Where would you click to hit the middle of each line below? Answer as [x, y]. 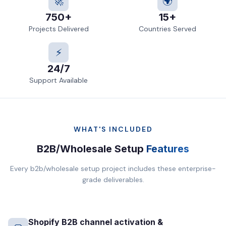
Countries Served [167, 29]
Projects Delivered [59, 29]
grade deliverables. [113, 180]
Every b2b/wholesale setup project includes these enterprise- [113, 168]
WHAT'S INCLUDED [113, 129]
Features [168, 149]
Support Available [59, 80]
